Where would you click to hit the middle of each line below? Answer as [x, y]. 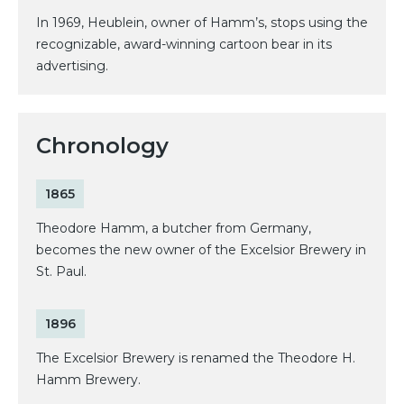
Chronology [102, 146]
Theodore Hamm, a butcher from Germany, [174, 229]
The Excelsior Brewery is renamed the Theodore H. [196, 358]
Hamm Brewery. [88, 380]
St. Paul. [61, 272]
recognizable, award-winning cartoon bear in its [184, 45]
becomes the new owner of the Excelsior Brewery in [201, 250]
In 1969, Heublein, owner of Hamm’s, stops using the [202, 23]
